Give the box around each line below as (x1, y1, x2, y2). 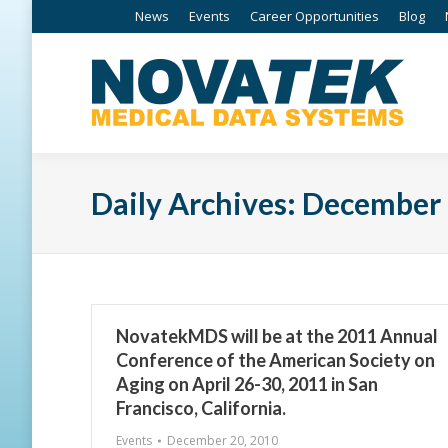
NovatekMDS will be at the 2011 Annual (116, 325, 438, 347)
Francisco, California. (116, 397, 286, 419)
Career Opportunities (250, 6, 379, 25)
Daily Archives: (91, 185, 302, 221)
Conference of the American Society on (116, 349, 435, 371)
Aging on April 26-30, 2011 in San (116, 373, 378, 395)
